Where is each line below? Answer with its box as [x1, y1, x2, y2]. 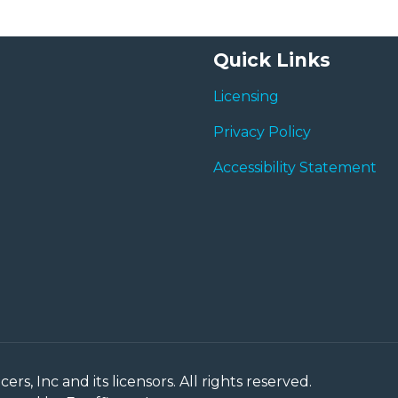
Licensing [213, 88, 279, 106]
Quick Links [213, 48, 330, 71]
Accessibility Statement [213, 159, 377, 177]
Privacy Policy [213, 123, 311, 141]
